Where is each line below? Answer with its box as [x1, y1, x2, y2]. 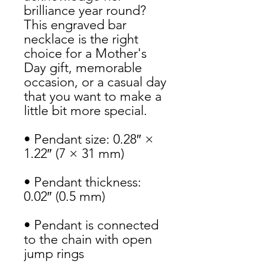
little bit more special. [24, 103, 147, 119]
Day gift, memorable [24, 60, 142, 76]
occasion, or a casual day [24, 74, 166, 90]
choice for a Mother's [24, 45, 147, 61]
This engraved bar [24, 17, 126, 33]
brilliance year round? [24, 2, 146, 18]
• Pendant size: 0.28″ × [24, 131, 154, 147]
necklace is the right [24, 31, 138, 47]
